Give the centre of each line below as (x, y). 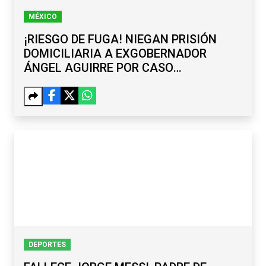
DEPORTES (47, 244)
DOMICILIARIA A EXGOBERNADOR (115, 54)
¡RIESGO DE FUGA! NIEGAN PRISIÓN (120, 39)
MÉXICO (42, 16)
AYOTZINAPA (61, 82)
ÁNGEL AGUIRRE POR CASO (99, 68)
